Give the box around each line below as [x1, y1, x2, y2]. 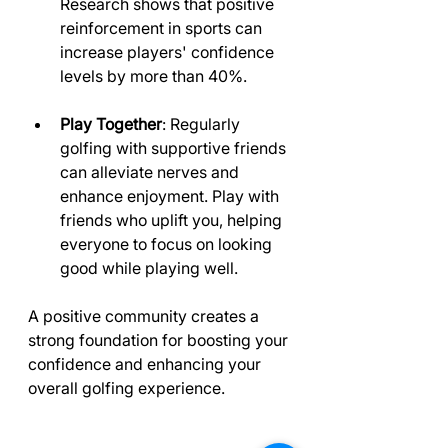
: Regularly [162, 114, 244, 134]
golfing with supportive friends [60, 138, 290, 158]
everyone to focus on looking [60, 234, 276, 254]
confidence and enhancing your [28, 354, 265, 374]
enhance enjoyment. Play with [60, 186, 283, 206]
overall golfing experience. [28, 378, 225, 398]
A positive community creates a [28, 306, 263, 326]
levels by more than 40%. [60, 66, 247, 86]
